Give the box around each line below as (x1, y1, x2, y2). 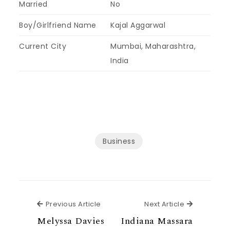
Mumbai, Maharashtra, (110, 41, 196, 51)
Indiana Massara (121, 214, 193, 228)
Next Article (144, 199, 185, 209)
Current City (19, 41, 67, 51)
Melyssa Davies (37, 214, 105, 228)
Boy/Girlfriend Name (19, 20, 97, 30)
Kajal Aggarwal (110, 20, 166, 30)
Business (103, 136, 135, 146)
